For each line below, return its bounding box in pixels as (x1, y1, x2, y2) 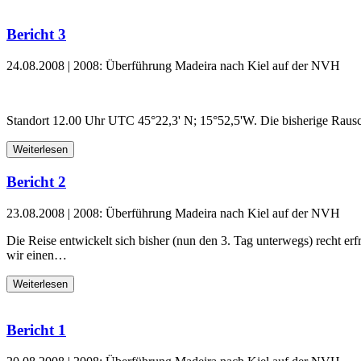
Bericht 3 (6, 26, 66, 44)
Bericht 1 (6, 322, 66, 339)
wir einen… (6, 247, 67, 262)
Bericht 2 (6, 172, 66, 190)
